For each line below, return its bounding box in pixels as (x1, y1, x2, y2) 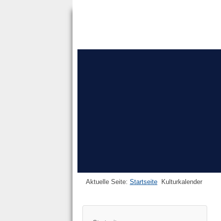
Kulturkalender (161, 178, 202, 186)
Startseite (130, 178, 157, 186)
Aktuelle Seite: (86, 178, 130, 186)
